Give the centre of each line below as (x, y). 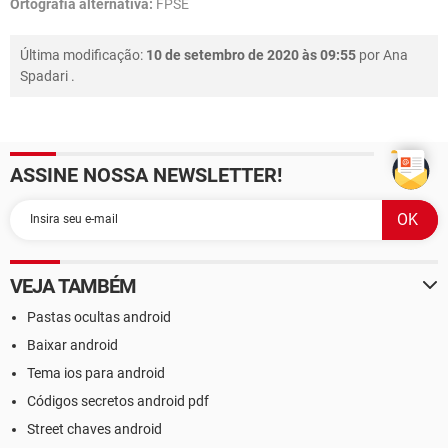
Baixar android (72, 344)
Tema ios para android (96, 372)
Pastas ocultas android (99, 316)
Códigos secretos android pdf (118, 400)
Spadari (44, 75)
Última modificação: (83, 54)
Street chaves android (94, 428)
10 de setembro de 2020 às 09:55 (251, 54)
